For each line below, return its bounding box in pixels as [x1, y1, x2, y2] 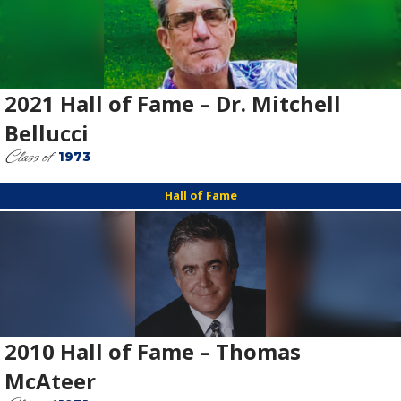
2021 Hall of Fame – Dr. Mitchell [4, 89, 341, 119]
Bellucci [4, 118, 89, 149]
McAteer [4, 366, 96, 397]
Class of [4, 145, 58, 169]
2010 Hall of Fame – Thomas [4, 337, 306, 367]
